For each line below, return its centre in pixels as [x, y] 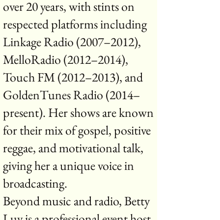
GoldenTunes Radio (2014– [71, 95]
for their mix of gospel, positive [77, 130]
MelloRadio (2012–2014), [66, 59]
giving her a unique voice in [69, 165]
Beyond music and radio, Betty [76, 201]
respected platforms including [75, 24]
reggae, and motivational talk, [73, 148]
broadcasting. [35, 183]
